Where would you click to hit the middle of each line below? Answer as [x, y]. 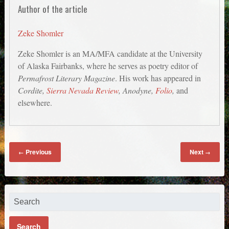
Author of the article [53, 9]
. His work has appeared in [158, 78]
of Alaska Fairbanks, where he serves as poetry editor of [108, 65]
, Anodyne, [136, 90]
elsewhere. [35, 102]
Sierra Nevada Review [83, 90]
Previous [38, 152]
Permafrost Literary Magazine [67, 78]
